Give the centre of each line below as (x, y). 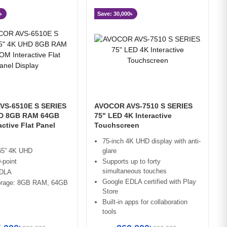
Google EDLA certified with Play (149, 182)
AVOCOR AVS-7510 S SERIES (143, 106)
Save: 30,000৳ (115, 14)
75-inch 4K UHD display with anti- (152, 141)
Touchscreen (117, 125)
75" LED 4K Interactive (133, 116)
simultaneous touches (135, 171)
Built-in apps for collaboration (145, 202)
